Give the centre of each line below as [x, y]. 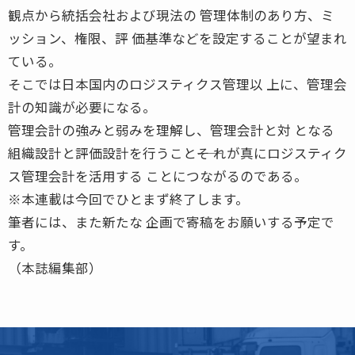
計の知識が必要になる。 [82, 107]
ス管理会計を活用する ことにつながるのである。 [158, 176]
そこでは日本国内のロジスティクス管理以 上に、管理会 [177, 84]
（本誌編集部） [55, 267]
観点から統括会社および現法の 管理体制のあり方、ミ [171, 15]
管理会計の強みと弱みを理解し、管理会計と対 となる [171, 130]
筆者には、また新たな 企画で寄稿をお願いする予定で [171, 221]
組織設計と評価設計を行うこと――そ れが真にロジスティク [177, 153]
